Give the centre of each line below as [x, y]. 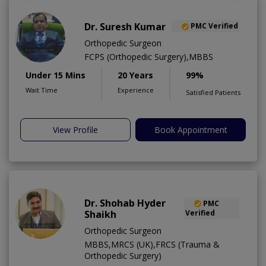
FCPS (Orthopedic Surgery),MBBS [149, 56]
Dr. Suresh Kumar [125, 26]
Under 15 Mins [56, 75]
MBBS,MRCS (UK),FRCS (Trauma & [152, 244]
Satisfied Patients [213, 92]
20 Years [135, 75]
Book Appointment [191, 129]
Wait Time [42, 90]
